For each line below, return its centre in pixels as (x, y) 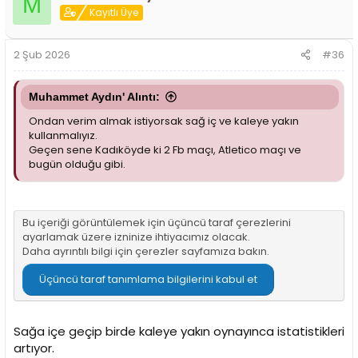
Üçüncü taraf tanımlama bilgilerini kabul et (148, 279)
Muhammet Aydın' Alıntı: (94, 97)
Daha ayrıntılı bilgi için (79, 251)
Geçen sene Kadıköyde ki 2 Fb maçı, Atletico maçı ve (165, 150)
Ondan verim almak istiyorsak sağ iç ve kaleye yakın (164, 121)
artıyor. (34, 348)
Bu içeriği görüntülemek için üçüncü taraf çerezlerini (157, 222)
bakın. (253, 251)
